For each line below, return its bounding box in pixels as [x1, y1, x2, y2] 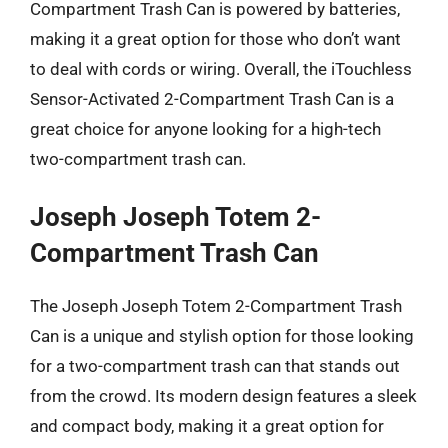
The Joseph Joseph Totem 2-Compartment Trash [30, 296, 402, 316]
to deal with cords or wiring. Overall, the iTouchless [30, 58, 412, 79]
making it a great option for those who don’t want [30, 28, 401, 49]
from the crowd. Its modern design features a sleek [30, 386, 417, 406]
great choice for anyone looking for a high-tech [30, 118, 381, 139]
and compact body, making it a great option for [30, 416, 384, 436]
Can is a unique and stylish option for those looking [30, 326, 414, 346]
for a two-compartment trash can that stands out [30, 356, 400, 376]
